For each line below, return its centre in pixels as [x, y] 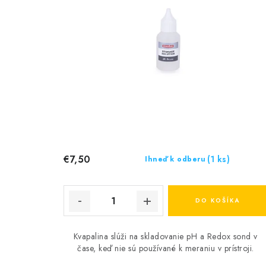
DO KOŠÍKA [218, 201]
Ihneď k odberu [175, 159]
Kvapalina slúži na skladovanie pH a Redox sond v [165, 237]
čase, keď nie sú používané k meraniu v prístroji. [166, 248]
